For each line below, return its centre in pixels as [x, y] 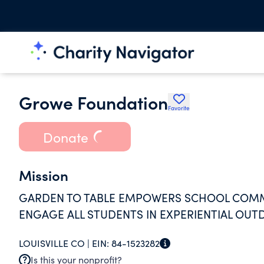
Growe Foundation [93, 102]
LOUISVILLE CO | [55, 243]
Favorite [179, 108]
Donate [65, 137]
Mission [44, 175]
